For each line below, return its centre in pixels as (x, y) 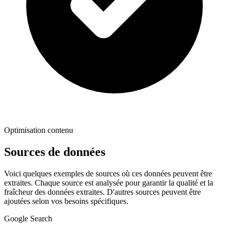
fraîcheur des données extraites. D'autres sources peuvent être (102, 192)
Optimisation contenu (39, 130)
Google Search (28, 219)
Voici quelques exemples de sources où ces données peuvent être (108, 174)
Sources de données (55, 152)
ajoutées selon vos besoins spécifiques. (66, 201)
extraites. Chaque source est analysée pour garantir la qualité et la (109, 183)
